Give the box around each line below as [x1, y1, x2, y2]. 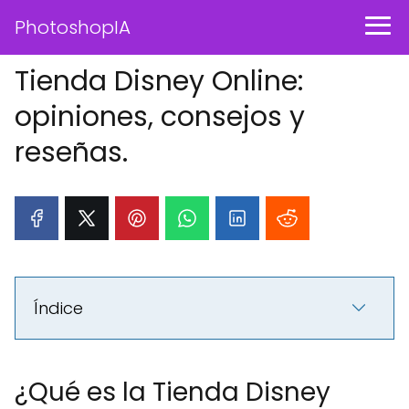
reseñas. [15, 133, 128, 172]
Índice [34, 297, 83, 320]
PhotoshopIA [15, 15, 131, 40]
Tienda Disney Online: [15, 62, 303, 100]
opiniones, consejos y [15, 98, 305, 136]
